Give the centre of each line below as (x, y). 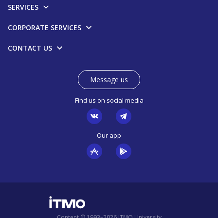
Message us (109, 80)
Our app (109, 136)
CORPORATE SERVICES (45, 28)
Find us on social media (109, 100)
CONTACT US (31, 48)
